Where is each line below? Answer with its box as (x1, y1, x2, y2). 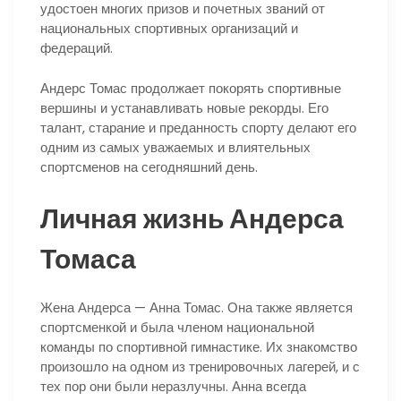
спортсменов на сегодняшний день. (40, 157, 258, 176)
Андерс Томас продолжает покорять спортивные (40, 78, 341, 98)
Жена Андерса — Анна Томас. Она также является (40, 297, 353, 317)
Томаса (40, 240, 136, 278)
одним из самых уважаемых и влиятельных (40, 137, 311, 157)
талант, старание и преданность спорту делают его (40, 117, 356, 137)
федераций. (40, 38, 113, 58)
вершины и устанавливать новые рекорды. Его (40, 98, 328, 117)
